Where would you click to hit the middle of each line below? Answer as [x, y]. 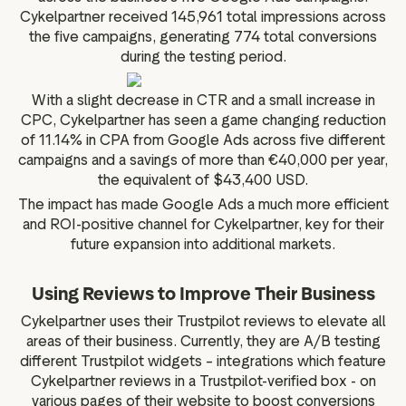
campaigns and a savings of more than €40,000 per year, [203, 159]
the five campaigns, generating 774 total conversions [203, 37]
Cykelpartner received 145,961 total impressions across [203, 17]
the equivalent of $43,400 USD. [203, 179]
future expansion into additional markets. [203, 245]
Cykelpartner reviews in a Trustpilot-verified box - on [203, 381]
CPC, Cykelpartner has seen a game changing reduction [203, 120]
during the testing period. [203, 57]
